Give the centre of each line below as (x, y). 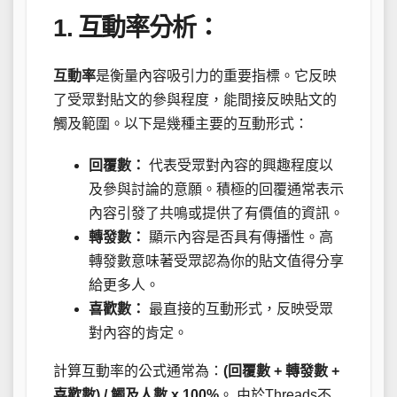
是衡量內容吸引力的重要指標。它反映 (216, 76)
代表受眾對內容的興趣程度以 (239, 165)
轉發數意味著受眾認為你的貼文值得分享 (216, 261)
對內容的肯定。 (138, 333)
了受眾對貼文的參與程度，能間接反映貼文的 (195, 100)
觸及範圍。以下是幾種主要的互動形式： (181, 124)
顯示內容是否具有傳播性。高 (239, 237)
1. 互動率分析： (136, 27)
